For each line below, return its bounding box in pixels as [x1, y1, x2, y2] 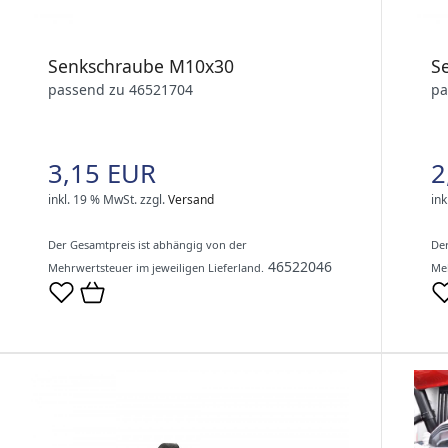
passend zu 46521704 [48, 80, 193, 100]
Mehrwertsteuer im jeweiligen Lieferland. [48, 260, 264, 276]
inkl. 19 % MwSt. [48, 191, 137, 209]
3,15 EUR [48, 156, 156, 192]
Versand [168, 191, 214, 209]
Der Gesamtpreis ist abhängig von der [48, 237, 247, 253]
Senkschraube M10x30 [48, 54, 234, 79]
